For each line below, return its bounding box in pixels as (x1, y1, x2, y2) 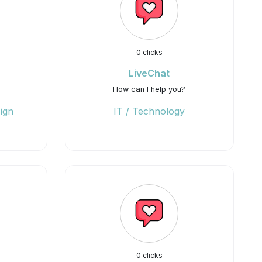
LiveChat (129, 67, 170, 79)
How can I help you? (113, 85, 186, 94)
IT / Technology (113, 105, 185, 117)
